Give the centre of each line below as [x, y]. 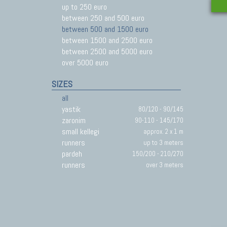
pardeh [72, 154]
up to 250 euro [84, 7]
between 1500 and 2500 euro [107, 40]
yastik [71, 109]
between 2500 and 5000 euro [107, 51]
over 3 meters [165, 165]
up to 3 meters [163, 143]
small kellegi [81, 131]
